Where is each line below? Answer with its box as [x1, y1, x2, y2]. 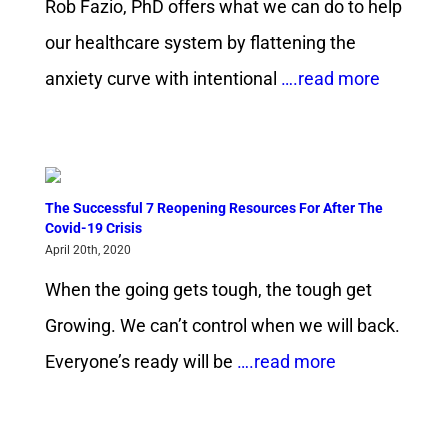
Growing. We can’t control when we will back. [44, 315, 400, 337]
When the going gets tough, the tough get [44, 279, 372, 301]
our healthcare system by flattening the [44, 32, 356, 54]
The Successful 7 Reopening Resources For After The [44, 200, 383, 217]
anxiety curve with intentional [44, 68, 277, 90]
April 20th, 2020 [44, 243, 131, 258]
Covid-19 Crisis [44, 220, 142, 237]
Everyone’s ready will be [44, 351, 233, 373]
